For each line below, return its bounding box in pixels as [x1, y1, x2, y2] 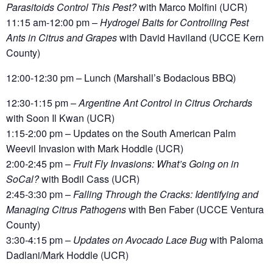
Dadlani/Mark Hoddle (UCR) [6, 248, 129, 263]
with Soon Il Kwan [6, 111, 84, 126]
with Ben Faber [126, 202, 194, 217]
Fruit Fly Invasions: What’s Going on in [73, 157, 239, 171]
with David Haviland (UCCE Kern [117, 30, 264, 45]
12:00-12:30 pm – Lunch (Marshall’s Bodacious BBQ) [6, 71, 236, 85]
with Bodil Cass [39, 172, 109, 186]
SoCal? [6, 172, 39, 186]
